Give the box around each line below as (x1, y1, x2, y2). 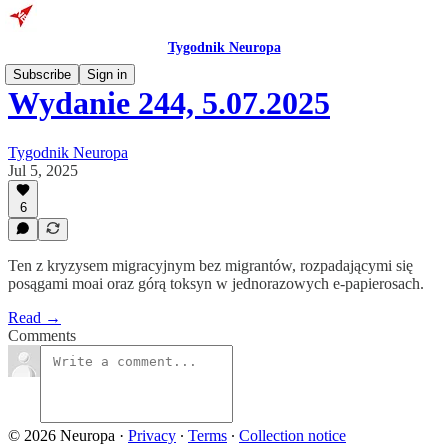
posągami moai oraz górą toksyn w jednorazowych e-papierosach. (8, 275, 424, 292)
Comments (8, 327, 76, 344)
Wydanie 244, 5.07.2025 (8, 85, 330, 122)
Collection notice (239, 427, 346, 444)
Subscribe (13, 67, 71, 82)
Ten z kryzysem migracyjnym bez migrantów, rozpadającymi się (8, 257, 413, 274)
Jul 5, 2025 (8, 161, 78, 179)
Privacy (128, 427, 176, 444)
